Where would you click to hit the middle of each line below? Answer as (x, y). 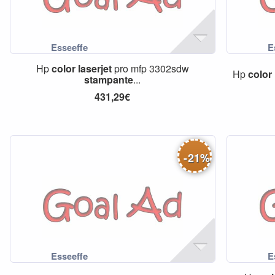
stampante (109, 79)
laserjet (95, 68)
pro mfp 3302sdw (150, 68)
